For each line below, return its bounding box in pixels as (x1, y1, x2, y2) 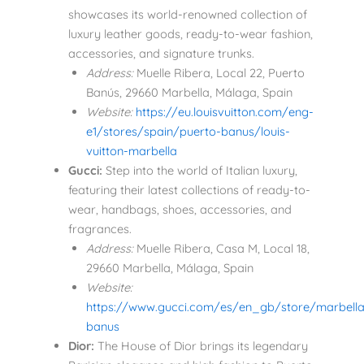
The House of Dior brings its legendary (93, 338, 308, 354)
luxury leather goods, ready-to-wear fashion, (67, 26, 313, 42)
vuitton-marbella (85, 143, 177, 159)
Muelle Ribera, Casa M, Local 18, (132, 240, 310, 257)
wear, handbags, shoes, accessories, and (67, 201, 292, 218)
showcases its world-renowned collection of (67, 6, 307, 23)
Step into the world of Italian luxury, (102, 162, 297, 179)
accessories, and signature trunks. (67, 45, 254, 62)
